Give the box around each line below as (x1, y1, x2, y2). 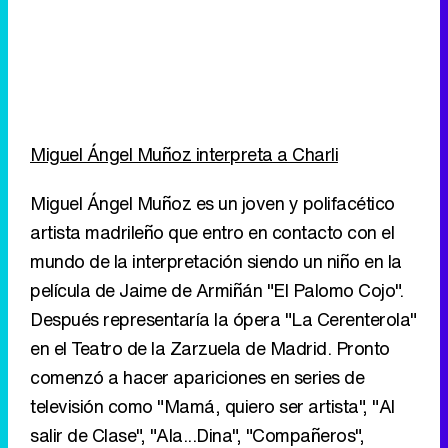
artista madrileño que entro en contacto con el (30, 219, 394, 246)
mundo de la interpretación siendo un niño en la (30, 248, 402, 275)
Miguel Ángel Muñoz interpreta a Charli (30, 141, 338, 168)
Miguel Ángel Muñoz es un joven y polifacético (30, 190, 395, 217)
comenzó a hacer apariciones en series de (30, 364, 364, 391)
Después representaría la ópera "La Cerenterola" (30, 306, 417, 333)
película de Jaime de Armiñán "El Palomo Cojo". (30, 277, 403, 304)
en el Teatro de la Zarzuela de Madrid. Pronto (30, 335, 390, 362)
